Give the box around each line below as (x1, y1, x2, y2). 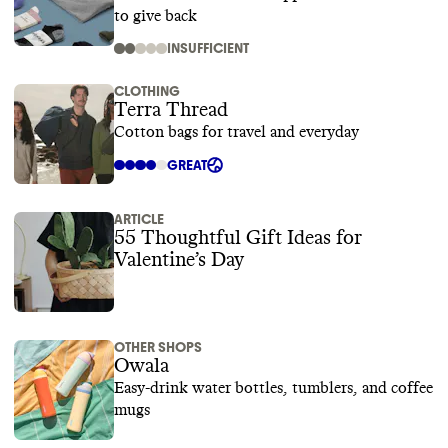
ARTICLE (114, 211, 164, 228)
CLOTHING (114, 83, 180, 100)
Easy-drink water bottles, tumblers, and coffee (114, 380, 433, 396)
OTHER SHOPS (114, 339, 202, 356)
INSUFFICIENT (166, 40, 249, 57)
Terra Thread (114, 100, 228, 120)
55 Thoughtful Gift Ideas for (114, 228, 362, 248)
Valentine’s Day (114, 250, 244, 270)
